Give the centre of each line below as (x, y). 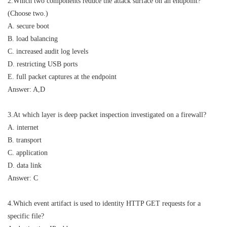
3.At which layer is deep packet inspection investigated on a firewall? (107, 115)
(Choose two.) (28, 13)
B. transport (25, 140)
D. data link (25, 165)
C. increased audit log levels (48, 51)
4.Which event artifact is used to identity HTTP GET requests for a (104, 203)
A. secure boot (28, 26)
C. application (28, 153)
